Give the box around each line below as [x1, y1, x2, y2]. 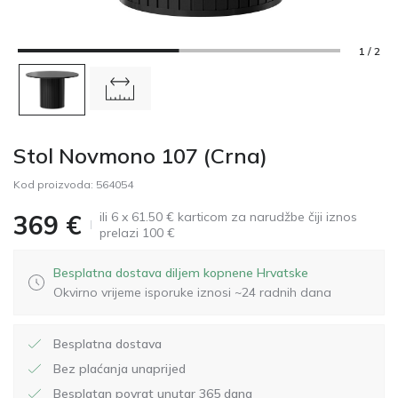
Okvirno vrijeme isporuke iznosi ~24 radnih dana [53, 284, 331, 301]
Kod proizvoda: [13, 178, 96, 192]
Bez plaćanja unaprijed [53, 361, 186, 378]
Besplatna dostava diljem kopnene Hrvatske [53, 265, 308, 282]
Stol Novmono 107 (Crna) [13, 142, 267, 170]
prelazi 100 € [99, 225, 175, 242]
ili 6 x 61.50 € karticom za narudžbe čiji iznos [99, 209, 357, 226]
